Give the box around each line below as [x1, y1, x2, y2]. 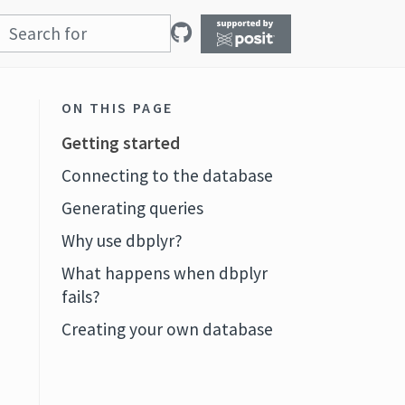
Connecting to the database [61, 165, 273, 186]
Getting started [61, 132, 180, 154]
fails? [61, 286, 100, 307]
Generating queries [61, 197, 203, 219]
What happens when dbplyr [61, 262, 268, 284]
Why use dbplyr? [61, 230, 183, 251]
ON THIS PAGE [61, 99, 174, 117]
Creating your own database [61, 318, 273, 340]
